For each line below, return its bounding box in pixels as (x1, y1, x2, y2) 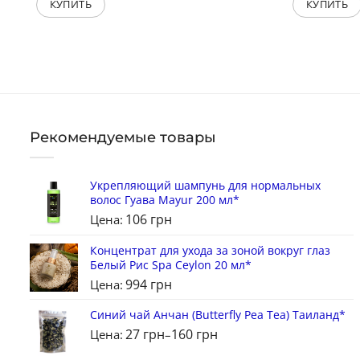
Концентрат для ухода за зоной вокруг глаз (90, 243, 330, 259)
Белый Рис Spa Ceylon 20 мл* (90, 257, 252, 273)
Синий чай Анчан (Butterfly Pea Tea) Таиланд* (90, 307, 346, 323)
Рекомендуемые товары (30, 129, 216, 147)
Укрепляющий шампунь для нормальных (90, 178, 321, 194)
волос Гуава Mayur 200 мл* (90, 192, 239, 208)
